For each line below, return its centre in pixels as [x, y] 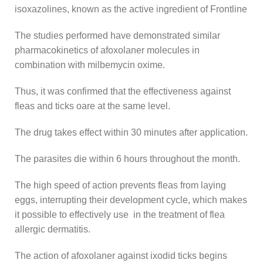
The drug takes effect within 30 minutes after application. [131, 132]
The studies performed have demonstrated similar [117, 35]
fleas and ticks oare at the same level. [92, 106]
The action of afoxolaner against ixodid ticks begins [121, 255]
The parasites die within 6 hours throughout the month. [127, 159]
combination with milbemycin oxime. [90, 65]
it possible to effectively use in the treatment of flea [120, 214]
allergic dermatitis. [53, 229]
